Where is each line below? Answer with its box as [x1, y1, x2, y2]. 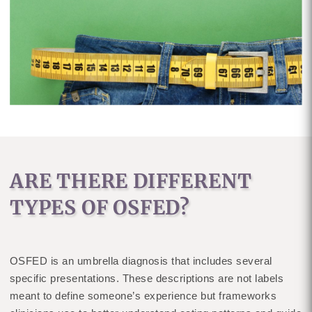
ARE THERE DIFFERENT [9, 168, 253, 194]
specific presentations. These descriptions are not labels [9, 272, 284, 284]
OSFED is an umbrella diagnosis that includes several [9, 254, 272, 267]
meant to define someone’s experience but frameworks [9, 289, 277, 302]
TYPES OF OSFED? [9, 194, 190, 220]
